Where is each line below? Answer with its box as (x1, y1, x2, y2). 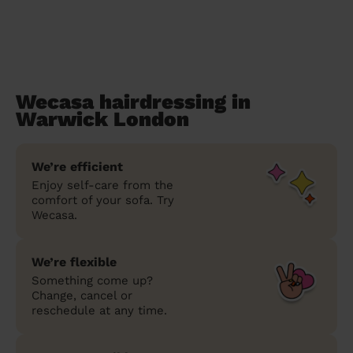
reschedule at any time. (32, 303, 167, 318)
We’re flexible (32, 254, 117, 269)
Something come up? (32, 273, 153, 288)
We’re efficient (32, 158, 123, 174)
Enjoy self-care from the (32, 177, 173, 192)
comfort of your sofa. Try (32, 192, 174, 207)
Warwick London (16, 106, 189, 131)
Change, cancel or (32, 288, 132, 303)
